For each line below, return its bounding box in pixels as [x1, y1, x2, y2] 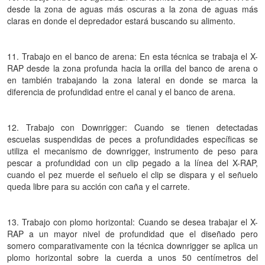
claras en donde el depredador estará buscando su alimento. [7, 15, 235, 27]
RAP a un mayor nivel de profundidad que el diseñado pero [7, 228, 258, 240]
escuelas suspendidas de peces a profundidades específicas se [7, 133, 258, 145]
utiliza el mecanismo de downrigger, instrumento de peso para [7, 145, 258, 157]
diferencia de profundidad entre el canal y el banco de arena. [7, 86, 235, 98]
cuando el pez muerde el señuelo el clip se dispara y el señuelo [7, 169, 258, 180]
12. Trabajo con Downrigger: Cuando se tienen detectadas [7, 121, 258, 133]
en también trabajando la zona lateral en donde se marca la [7, 74, 258, 86]
